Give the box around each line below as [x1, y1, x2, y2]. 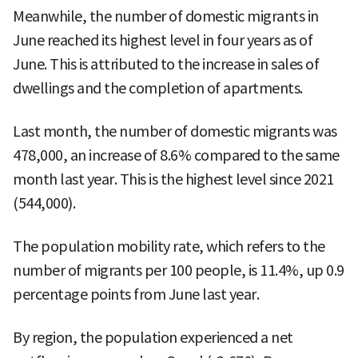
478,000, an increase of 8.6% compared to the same [13, 146, 340, 165]
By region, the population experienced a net [13, 328, 293, 348]
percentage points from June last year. [13, 285, 259, 304]
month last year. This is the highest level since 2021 [13, 170, 334, 189]
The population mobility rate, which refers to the [13, 237, 325, 257]
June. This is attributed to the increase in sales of [13, 55, 319, 74]
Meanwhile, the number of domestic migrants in [13, 7, 319, 26]
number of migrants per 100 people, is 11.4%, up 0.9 [13, 261, 344, 280]
